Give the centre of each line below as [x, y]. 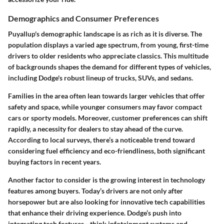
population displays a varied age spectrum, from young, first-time [108, 45]
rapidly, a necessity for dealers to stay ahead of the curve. [95, 129]
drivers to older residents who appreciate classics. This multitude [108, 56]
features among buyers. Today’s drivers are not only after [95, 191]
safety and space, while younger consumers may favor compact [105, 107]
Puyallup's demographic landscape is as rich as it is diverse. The [105, 34]
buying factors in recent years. [54, 162]
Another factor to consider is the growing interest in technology [106, 180]
